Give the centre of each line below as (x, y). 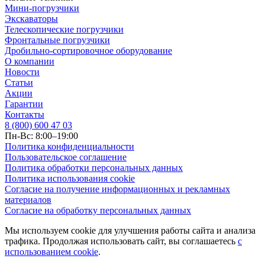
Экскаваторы (31, 19)
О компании (30, 62)
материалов (28, 200)
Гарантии (24, 104)
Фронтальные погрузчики (57, 40)
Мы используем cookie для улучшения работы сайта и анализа (130, 231)
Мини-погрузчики (42, 8)
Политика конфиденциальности (70, 147)
